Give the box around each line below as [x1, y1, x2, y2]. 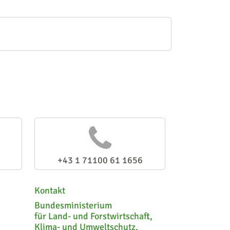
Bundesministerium [34, 200, 112, 211]
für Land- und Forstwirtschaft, [34, 210, 152, 222]
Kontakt [34, 185, 65, 196]
